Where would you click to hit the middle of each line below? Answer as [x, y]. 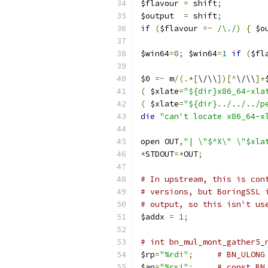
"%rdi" [174, 255]
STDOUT [160, 154]
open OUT [160, 141]
